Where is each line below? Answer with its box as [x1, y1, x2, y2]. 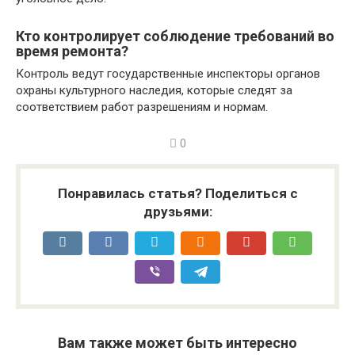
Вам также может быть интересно [58, 334, 297, 351]
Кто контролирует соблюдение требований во [16, 27, 334, 44]
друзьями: [143, 203, 212, 219]
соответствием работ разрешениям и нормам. [16, 99, 268, 114]
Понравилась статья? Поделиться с [57, 185, 298, 201]
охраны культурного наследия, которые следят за [16, 82, 292, 97]
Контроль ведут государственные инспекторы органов [16, 66, 320, 81]
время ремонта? [16, 42, 128, 59]
